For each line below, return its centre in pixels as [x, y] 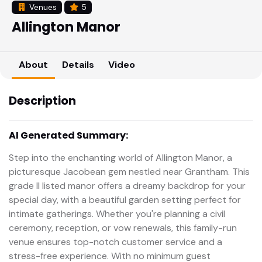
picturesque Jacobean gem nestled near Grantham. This [129, 171]
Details [78, 64]
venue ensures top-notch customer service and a [116, 242]
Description [42, 101]
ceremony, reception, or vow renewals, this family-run [123, 227]
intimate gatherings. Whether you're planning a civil [117, 213]
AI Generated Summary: [68, 135]
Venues [42, 7]
